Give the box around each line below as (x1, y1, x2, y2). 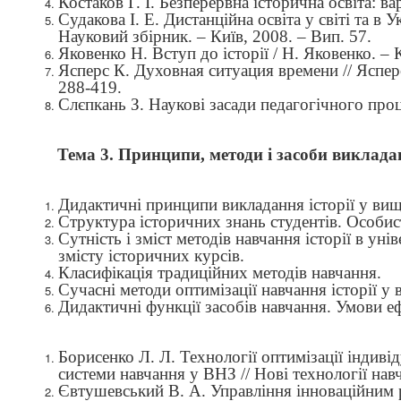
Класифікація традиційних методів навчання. (58, 263, 381, 282)
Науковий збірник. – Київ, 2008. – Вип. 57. (58, 27, 371, 46)
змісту (58, 246, 108, 265)
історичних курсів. (108, 246, 244, 265)
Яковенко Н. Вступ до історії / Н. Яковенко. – (58, 44, 394, 63)
